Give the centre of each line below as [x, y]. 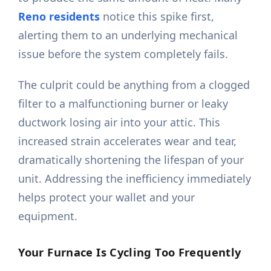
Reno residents [59, 17]
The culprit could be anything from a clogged [134, 85]
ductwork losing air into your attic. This [119, 122]
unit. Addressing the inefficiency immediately [135, 179]
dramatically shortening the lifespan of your [131, 160]
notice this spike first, [157, 17]
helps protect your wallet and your [107, 198]
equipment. [48, 216]
